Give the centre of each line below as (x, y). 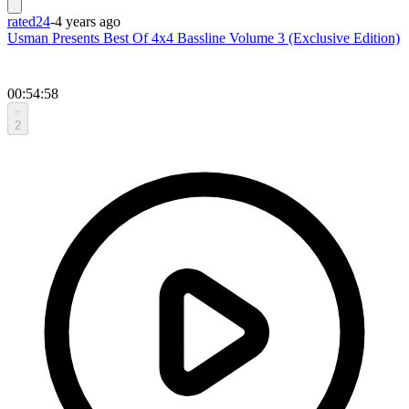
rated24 (29, 21)
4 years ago (88, 21)
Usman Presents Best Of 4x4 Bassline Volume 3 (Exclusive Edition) (204, 37)
